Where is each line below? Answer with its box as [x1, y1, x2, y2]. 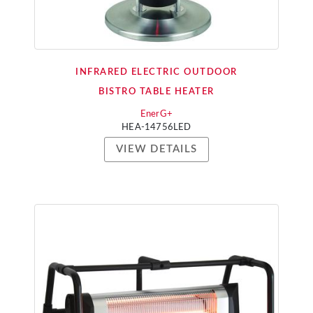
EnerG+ [140, 110, 173, 119]
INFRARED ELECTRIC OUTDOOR [75, 68, 238, 77]
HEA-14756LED [122, 123, 191, 132]
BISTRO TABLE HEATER [99, 87, 214, 96]
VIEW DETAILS [116, 144, 197, 154]
